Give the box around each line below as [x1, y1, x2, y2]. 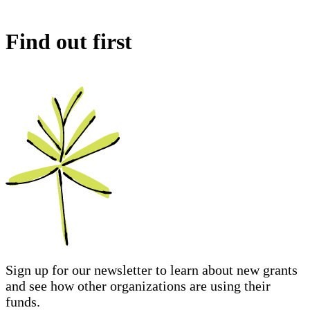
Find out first [6, 28, 132, 54]
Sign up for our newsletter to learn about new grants [6, 262, 298, 277]
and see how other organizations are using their [6, 277, 271, 293]
